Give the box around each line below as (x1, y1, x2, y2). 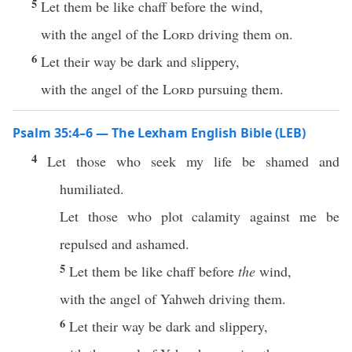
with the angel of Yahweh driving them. (60, 289, 286, 308)
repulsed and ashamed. (60, 234, 189, 253)
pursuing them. (194, 79, 284, 98)
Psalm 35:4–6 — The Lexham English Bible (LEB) (13, 124, 306, 141)
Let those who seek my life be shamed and (47, 152, 339, 170)
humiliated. (60, 179, 124, 198)
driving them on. (194, 24, 293, 43)
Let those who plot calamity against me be (60, 207, 339, 225)
